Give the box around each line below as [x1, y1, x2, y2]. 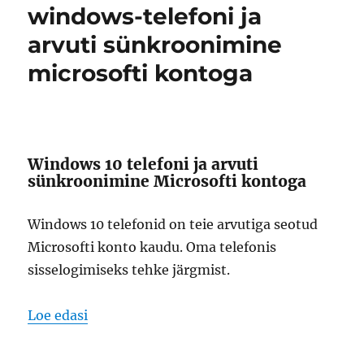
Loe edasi [28, 307, 89, 323]
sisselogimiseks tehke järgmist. [28, 262, 231, 278]
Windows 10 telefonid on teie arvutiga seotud [28, 216, 318, 232]
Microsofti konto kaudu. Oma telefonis [28, 239, 277, 255]
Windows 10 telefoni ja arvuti [28, 154, 259, 174]
